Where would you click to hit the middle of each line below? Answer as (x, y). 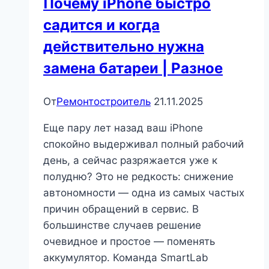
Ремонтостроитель (104, 102)
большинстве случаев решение (122, 225)
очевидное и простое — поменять (129, 242)
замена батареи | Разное (133, 68)
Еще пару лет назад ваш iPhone (123, 128)
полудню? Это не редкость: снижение (138, 177)
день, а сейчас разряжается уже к (130, 161)
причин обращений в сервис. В (121, 209)
